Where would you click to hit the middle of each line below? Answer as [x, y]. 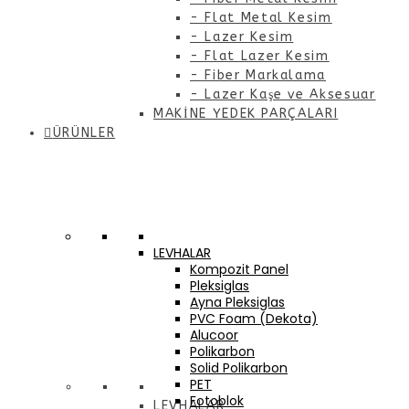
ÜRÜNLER [84, 133]
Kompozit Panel [239, 270]
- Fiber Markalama [258, 76]
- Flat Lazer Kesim [260, 57]
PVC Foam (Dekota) [254, 319]
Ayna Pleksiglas [237, 303]
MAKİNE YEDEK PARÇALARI [246, 114]
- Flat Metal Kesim [261, 18]
